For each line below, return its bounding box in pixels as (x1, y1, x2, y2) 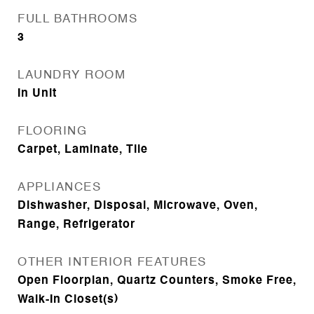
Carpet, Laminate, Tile (18, 144, 148, 156)
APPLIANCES (18, 182, 101, 193)
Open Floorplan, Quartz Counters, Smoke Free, (18, 275, 296, 287)
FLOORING (18, 125, 87, 137)
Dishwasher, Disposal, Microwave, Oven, (18, 200, 258, 212)
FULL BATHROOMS (18, 13, 137, 25)
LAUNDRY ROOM (18, 69, 125, 81)
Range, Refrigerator (18, 219, 135, 231)
